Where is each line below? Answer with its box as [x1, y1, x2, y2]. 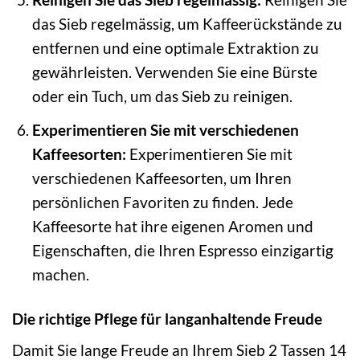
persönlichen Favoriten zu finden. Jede [31, 192, 293, 211]
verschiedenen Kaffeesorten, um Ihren [31, 168, 292, 187]
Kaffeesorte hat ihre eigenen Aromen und [31, 216, 313, 235]
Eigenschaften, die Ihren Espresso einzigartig [31, 240, 333, 260]
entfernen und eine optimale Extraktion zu [31, 39, 319, 58]
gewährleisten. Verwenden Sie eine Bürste [31, 63, 317, 82]
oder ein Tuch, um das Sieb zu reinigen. [31, 87, 292, 106]
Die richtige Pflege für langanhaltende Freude [12, 309, 322, 328]
